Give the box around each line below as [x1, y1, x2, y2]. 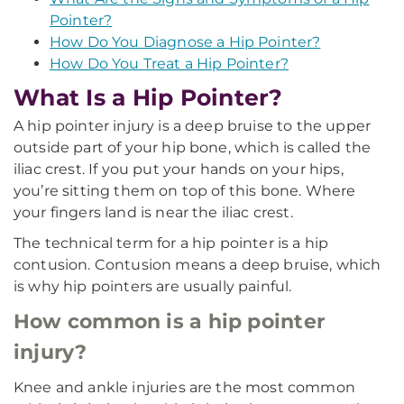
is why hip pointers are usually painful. [14, 278, 292, 295]
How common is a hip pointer [14, 309, 325, 334]
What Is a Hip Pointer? [14, 84, 283, 111]
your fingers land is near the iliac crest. [14, 204, 293, 221]
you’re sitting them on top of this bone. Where [14, 182, 356, 199]
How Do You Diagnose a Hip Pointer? [50, 33, 321, 50]
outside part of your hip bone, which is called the [14, 139, 372, 156]
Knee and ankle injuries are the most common [14, 379, 355, 396]
